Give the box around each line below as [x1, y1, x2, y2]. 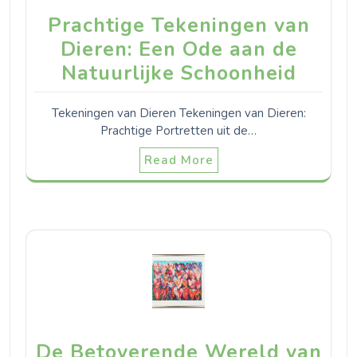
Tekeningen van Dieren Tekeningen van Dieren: [51, 104, 306, 121]
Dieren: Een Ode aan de [60, 35, 297, 63]
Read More [143, 151, 214, 168]
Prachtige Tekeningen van [47, 11, 310, 39]
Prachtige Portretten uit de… [100, 122, 257, 139]
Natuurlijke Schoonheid [61, 59, 296, 87]
